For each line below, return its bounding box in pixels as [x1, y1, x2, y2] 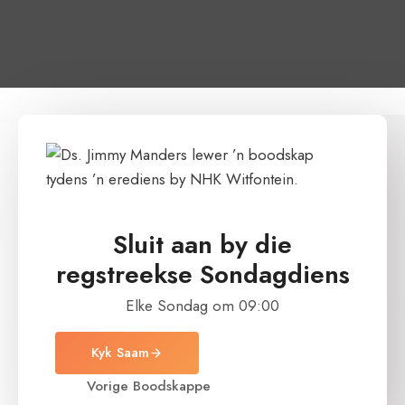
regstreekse [55, 256, 200, 293]
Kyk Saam [91, 343, 149, 363]
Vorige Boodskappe [87, 376, 211, 396]
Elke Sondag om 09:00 [126, 295, 279, 316]
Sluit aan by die [113, 226, 292, 263]
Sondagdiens [199, 256, 350, 293]
